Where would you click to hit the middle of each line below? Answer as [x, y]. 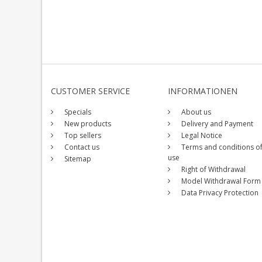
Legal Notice [201, 135]
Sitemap [77, 158]
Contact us [81, 147]
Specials [77, 112]
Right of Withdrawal [213, 169]
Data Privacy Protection [219, 192]
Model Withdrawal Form [220, 181]
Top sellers [82, 135]
